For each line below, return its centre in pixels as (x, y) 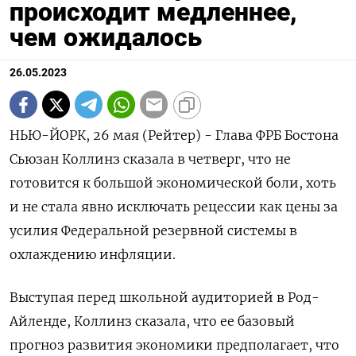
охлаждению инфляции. (93, 255)
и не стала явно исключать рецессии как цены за (174, 207)
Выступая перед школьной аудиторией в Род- (164, 298)
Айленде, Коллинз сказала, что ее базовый (152, 321)
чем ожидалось (106, 38)
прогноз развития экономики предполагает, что (174, 345)
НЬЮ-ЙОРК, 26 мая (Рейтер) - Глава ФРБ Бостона (174, 135)
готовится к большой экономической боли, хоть (173, 183)
